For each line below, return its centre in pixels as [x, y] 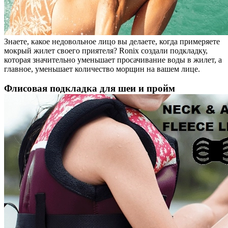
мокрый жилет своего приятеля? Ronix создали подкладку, [106, 50]
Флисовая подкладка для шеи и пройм [90, 88]
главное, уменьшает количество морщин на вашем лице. [102, 69]
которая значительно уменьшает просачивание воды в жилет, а [113, 60]
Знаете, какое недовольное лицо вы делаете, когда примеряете [112, 41]
